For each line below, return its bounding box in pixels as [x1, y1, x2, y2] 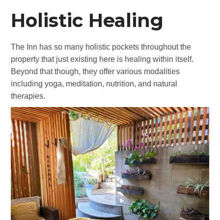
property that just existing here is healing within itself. [11, 55, 196, 63]
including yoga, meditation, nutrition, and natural [11, 79, 178, 88]
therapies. [11, 91, 46, 100]
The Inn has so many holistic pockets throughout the [11, 42, 192, 51]
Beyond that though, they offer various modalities [11, 67, 180, 76]
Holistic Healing [11, 8, 164, 32]
